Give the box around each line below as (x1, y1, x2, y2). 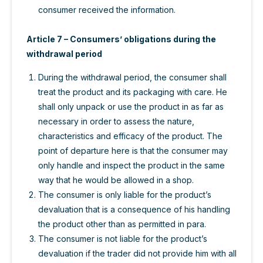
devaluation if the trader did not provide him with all (38, 248, 237, 258)
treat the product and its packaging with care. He (38, 86, 227, 97)
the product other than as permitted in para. (38, 218, 206, 229)
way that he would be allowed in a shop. (38, 174, 194, 185)
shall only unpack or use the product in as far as (38, 101, 224, 112)
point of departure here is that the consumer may (38, 145, 228, 156)
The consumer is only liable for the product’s (38, 189, 211, 200)
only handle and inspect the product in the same (38, 160, 225, 170)
